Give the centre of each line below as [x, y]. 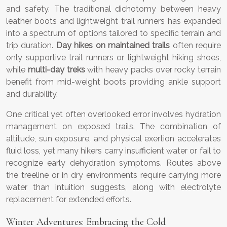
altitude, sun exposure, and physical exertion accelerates [113, 139]
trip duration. [31, 46]
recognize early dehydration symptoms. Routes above [113, 163]
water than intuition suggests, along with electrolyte [113, 187]
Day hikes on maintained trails [113, 46]
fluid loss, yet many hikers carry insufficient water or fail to [113, 151]
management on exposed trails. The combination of [113, 127]
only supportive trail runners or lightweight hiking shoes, [113, 58]
